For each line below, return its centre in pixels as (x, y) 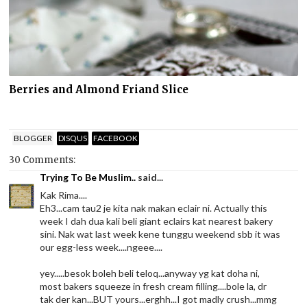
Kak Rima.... (64, 195)
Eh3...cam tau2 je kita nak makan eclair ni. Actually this (154, 208)
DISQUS (73, 138)
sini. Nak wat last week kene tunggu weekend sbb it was (160, 234)
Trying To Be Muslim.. (88, 177)
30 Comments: (42, 160)
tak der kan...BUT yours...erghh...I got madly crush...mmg (159, 299)
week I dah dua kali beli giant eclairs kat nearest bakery (157, 221)
